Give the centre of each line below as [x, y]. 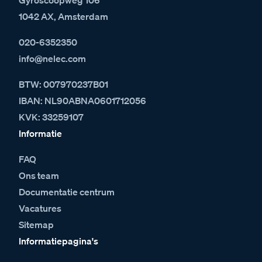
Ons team [39, 175]
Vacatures [40, 208]
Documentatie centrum [67, 192]
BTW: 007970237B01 [63, 84]
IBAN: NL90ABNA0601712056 [82, 100]
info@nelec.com [52, 58]
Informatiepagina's [58, 241]
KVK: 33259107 [51, 117]
